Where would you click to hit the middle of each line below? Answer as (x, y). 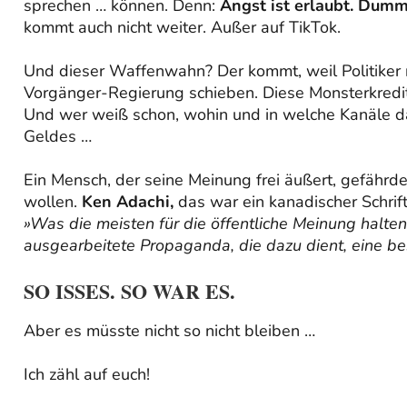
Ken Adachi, (128, 201)
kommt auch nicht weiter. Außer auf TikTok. (182, 27)
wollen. (53, 201)
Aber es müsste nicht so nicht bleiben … (169, 331)
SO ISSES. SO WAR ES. (129, 291)
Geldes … (58, 136)
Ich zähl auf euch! (87, 375)
